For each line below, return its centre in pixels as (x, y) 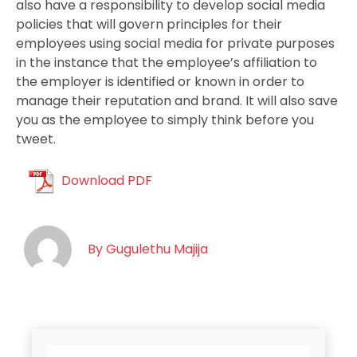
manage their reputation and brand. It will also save (177, 100)
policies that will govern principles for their (149, 24)
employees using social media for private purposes (175, 43)
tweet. (36, 139)
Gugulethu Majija (155, 249)
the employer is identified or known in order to (160, 81)
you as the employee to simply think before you (165, 120)
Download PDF (107, 181)
